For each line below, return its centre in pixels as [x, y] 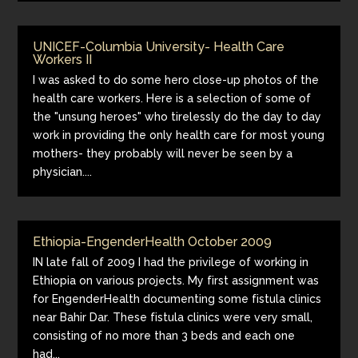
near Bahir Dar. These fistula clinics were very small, [173, 317]
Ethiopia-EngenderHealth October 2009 [153, 242]
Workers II [63, 60]
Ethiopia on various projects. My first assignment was [176, 280]
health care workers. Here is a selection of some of [172, 98]
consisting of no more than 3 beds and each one [164, 336]
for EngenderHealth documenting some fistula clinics [177, 299]
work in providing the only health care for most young [179, 135]
